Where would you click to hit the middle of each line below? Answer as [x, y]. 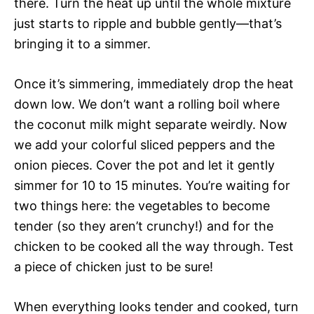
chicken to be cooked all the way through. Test [154, 246]
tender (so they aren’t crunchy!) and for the [144, 226]
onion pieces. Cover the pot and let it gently [144, 165]
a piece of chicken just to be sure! [114, 266]
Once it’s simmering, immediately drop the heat [154, 83]
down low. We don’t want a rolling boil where [147, 104]
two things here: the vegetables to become [142, 205]
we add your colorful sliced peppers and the [144, 144]
